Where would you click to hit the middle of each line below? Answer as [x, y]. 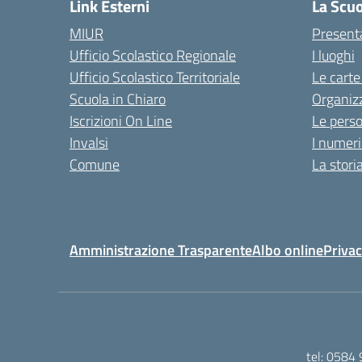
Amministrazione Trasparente [161, 250]
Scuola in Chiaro [118, 99]
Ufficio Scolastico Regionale [153, 55]
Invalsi [89, 143]
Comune [95, 164]
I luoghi [333, 55]
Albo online [288, 250]
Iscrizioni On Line [121, 121]
